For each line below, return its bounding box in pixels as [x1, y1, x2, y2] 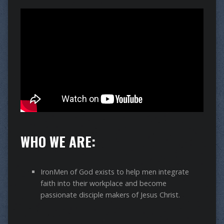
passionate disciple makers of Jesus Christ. [40, 190, 180, 200]
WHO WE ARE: [20, 131, 95, 152]
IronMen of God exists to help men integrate [40, 167, 189, 177]
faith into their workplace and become [40, 178, 166, 188]
